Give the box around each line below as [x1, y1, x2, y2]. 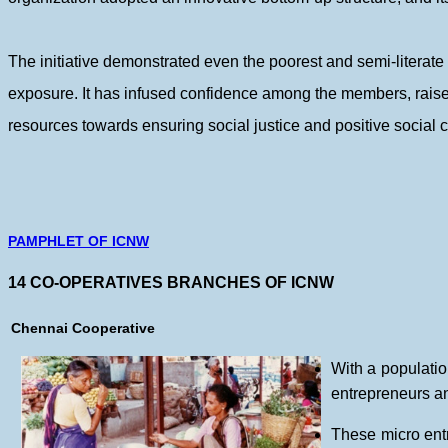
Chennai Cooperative [11, 320, 155, 336]
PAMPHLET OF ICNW [8, 233, 149, 249]
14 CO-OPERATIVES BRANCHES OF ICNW [8, 274, 334, 291]
